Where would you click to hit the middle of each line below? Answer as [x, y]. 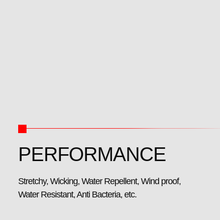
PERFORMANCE [92, 154]
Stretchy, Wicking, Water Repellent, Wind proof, [99, 181]
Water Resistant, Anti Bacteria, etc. [77, 195]
